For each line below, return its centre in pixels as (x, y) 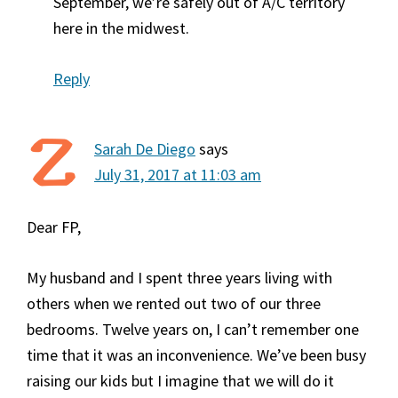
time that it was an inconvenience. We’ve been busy (196, 355)
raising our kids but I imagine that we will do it (180, 381)
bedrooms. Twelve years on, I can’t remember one (193, 330)
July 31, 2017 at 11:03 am (178, 175)
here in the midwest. (121, 28)
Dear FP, (54, 227)
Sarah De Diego (145, 149)
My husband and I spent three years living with (179, 278)
